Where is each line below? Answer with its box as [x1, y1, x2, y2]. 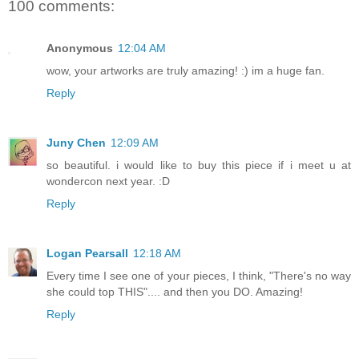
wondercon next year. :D [46, 174, 170, 188]
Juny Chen [46, 135, 106, 149]
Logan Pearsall [46, 246, 128, 260]
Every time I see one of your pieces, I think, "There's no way [46, 268, 351, 282]
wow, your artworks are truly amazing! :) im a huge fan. [46, 63, 325, 77]
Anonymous [46, 41, 113, 54]
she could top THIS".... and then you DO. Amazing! [46, 284, 303, 298]
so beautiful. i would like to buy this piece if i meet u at [46, 158, 351, 171]
